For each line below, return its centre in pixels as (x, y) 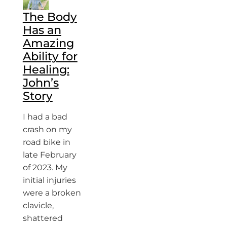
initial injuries (49, 180)
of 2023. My (45, 167)
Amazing (48, 43)
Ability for (50, 56)
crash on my (47, 129)
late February (49, 155)
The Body (50, 17)
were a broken (52, 193)
